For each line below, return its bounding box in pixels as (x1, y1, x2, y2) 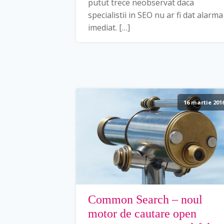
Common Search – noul (88, 192, 202, 206)
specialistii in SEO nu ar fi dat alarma (88, 9, 223, 20)
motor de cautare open (88, 206, 196, 220)
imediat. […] (88, 21, 130, 33)
